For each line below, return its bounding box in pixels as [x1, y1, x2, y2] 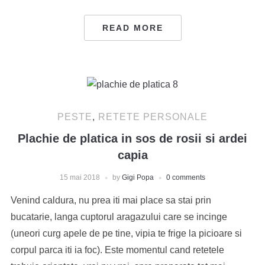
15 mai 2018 [60, 173, 100, 182]
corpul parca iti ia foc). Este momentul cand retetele [10, 244, 224, 255]
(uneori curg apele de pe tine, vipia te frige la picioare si [10, 228, 242, 238]
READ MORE [102, 22, 163, 33]
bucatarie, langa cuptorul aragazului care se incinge [10, 211, 227, 222]
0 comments [166, 173, 205, 182]
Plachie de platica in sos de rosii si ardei [18, 131, 247, 145]
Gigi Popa [122, 173, 154, 182]
